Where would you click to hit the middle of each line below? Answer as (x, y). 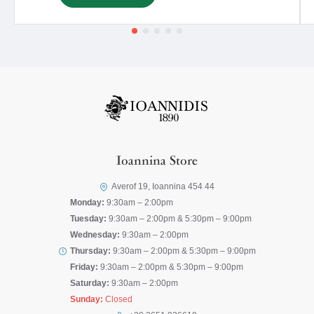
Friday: (84, 267)
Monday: (87, 203)
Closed (118, 299)
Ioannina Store (157, 162)
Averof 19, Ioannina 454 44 (163, 186)
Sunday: (87, 299)
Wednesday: (95, 235)
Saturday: (90, 283)
